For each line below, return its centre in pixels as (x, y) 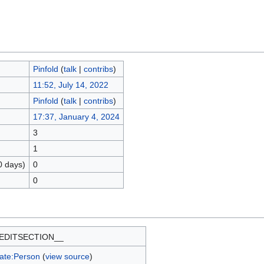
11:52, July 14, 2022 (70, 85)
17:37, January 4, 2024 (76, 117)
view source (67, 257)
